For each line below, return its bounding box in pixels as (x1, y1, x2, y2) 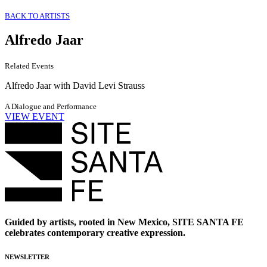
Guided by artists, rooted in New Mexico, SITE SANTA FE (5, 216, 244, 227)
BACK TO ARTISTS (5, 11, 70, 20)
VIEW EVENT (5, 111, 64, 122)
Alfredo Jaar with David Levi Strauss (5, 80, 145, 91)
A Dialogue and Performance (5, 102, 97, 111)
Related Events (5, 61, 54, 71)
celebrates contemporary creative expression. (5, 227, 185, 238)
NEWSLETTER (5, 253, 49, 260)
